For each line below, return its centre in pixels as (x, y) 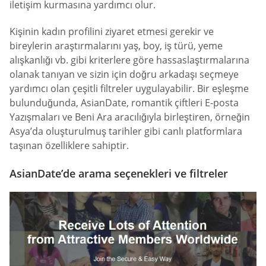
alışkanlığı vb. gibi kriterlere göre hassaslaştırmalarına (129, 60)
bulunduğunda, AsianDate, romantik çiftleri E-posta (124, 103)
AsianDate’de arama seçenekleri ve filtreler (119, 174)
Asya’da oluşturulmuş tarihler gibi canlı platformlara (126, 132)
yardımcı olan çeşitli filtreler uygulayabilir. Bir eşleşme (129, 89)
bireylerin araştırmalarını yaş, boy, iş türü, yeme (116, 46)
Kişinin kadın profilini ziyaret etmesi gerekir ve (112, 32)
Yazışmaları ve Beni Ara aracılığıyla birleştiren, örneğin (130, 117)
